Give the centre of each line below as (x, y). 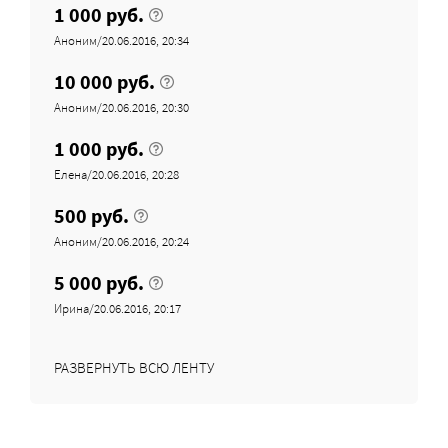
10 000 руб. (104, 81)
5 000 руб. (99, 282)
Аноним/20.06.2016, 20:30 (121, 107)
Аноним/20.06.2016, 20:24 (121, 241)
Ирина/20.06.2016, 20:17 (117, 308)
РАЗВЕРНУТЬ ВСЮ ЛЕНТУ (134, 367)
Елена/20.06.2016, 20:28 (116, 174)
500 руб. (91, 215)
